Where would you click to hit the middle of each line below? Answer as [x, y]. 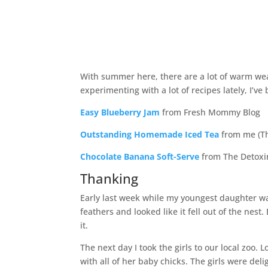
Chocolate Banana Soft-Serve [140, 156]
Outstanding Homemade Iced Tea [150, 134]
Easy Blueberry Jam [120, 112]
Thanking [109, 178]
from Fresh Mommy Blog [210, 112]
